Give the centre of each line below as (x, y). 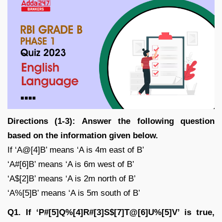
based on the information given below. (83, 135)
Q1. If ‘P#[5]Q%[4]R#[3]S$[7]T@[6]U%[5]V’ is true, (111, 212)
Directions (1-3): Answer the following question (111, 121)
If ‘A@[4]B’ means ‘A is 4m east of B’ (76, 150)
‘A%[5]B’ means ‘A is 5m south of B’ (74, 193)
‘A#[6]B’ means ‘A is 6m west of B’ (71, 164)
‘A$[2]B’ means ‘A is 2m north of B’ (72, 178)
